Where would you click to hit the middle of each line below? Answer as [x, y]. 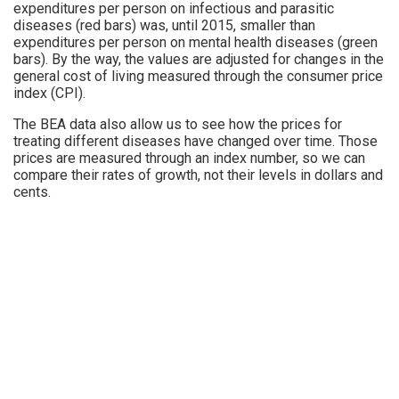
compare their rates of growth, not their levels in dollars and [198, 175]
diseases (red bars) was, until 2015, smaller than [164, 25]
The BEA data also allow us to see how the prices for [178, 124]
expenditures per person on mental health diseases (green [195, 42]
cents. [32, 191]
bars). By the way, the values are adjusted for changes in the [199, 59]
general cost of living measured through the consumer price [198, 76]
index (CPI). [49, 93]
